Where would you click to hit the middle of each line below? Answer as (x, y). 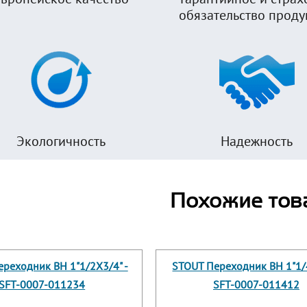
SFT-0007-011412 (256, 285)
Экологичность (61, 142)
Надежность (256, 142)
